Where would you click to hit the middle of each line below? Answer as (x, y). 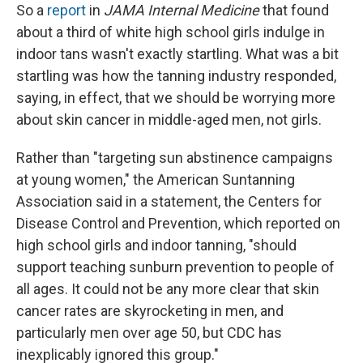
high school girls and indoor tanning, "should (156, 246)
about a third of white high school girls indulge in (171, 32)
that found (294, 11)
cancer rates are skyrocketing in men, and (150, 311)
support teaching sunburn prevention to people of (175, 267)
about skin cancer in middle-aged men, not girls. (169, 120)
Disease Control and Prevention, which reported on (178, 224)
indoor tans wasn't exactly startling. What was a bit (177, 54)
